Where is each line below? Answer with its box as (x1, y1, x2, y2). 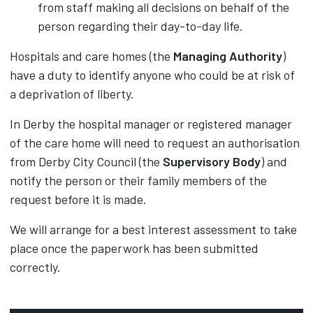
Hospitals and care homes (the (10, 48, 173, 64)
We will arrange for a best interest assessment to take (10, 221, 297, 237)
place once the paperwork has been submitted (10, 240, 259, 256)
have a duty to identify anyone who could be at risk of (10, 67, 295, 82)
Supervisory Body (163, 154, 261, 169)
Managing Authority (173, 48, 282, 64)
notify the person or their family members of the (10, 173, 267, 188)
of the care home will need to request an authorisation (10, 135, 300, 150)
